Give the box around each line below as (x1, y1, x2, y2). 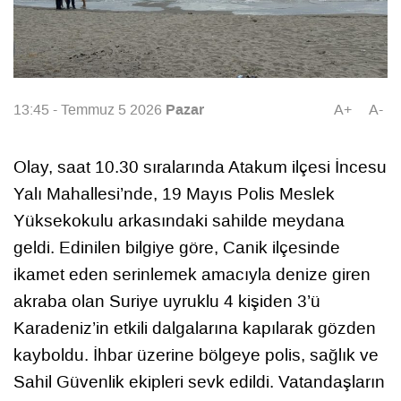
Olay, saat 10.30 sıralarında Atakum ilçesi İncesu (13, 156, 387, 179)
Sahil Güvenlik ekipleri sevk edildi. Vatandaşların (13, 371, 385, 394)
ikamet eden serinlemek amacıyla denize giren (13, 263, 371, 286)
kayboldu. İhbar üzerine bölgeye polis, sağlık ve (13, 344, 379, 367)
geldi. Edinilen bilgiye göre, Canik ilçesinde (13, 236, 340, 260)
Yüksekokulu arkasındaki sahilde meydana (13, 209, 345, 233)
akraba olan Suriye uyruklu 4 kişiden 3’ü (13, 290, 320, 313)
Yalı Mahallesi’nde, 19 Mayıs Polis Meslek (13, 183, 335, 206)
